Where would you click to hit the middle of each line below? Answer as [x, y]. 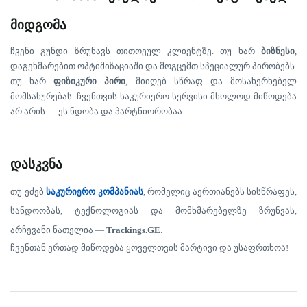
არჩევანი [30, 230]
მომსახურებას [41, 96]
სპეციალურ [225, 66]
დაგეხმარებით [43, 66]
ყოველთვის [152, 248]
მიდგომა [38, 25]
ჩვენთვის [97, 96]
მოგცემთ [179, 66]
